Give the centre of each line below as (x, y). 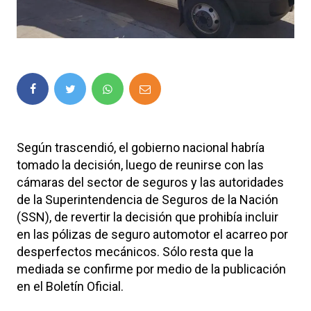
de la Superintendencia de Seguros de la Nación (148, 199)
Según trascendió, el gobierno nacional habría (141, 147)
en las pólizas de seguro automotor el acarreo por (152, 234)
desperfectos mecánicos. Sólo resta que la (135, 251)
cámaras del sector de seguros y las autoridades (150, 182)
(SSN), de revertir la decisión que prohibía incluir (148, 217)
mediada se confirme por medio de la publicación (151, 269)
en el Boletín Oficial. (70, 286)
